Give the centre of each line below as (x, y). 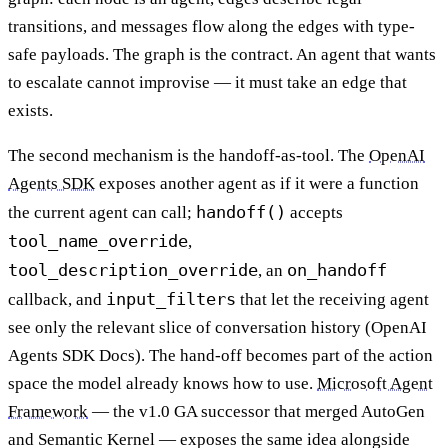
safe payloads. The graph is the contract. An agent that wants (222, 54)
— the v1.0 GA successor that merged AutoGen (256, 411)
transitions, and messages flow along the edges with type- (211, 26)
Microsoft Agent (375, 383)
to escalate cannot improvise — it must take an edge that (207, 82)
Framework (48, 411)
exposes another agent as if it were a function (257, 183)
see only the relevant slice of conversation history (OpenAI (217, 327)
